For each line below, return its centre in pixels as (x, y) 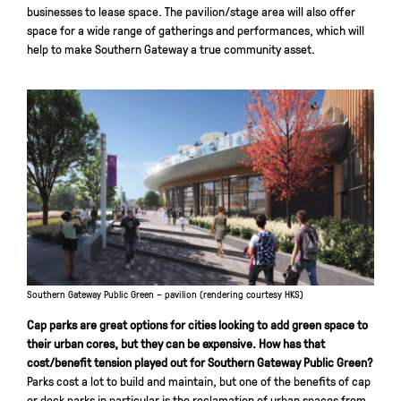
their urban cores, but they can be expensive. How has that (176, 342)
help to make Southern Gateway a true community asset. (171, 49)
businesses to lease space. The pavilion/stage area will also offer (191, 11)
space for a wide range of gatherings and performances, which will (196, 30)
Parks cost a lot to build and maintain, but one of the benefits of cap (199, 380)
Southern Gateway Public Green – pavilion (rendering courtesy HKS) (165, 294)
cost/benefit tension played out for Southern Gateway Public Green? (200, 361)
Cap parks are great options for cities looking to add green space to (197, 324)
